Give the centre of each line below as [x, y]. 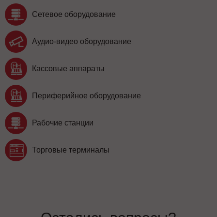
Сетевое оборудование [74, 15]
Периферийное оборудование [86, 96]
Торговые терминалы [71, 150]
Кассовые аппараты [68, 69]
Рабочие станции [63, 123]
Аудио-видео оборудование [82, 42]
